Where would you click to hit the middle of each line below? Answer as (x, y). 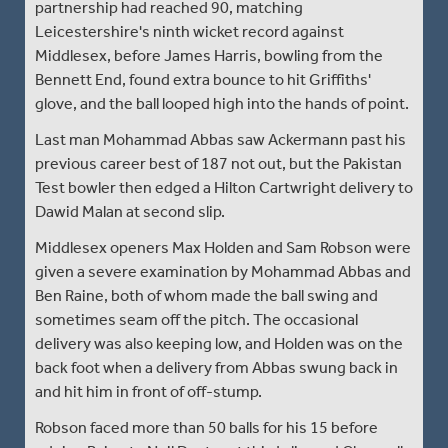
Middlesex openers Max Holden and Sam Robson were (223, 247)
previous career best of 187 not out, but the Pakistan (218, 163)
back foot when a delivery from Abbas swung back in (216, 367)
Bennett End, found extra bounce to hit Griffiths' (203, 79)
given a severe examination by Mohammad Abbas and (223, 271)
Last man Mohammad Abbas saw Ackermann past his (220, 139)
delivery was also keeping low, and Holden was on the (219, 343)
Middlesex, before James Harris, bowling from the (209, 55)
